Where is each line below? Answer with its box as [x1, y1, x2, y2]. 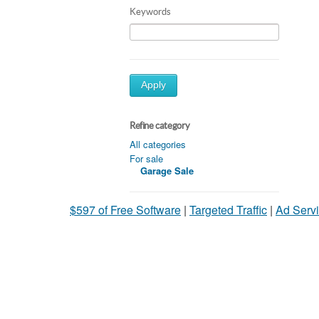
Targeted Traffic [189, 201, 267, 218]
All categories [130, 137, 186, 151]
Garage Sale [140, 163, 194, 177]
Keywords [130, 6, 171, 17]
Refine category [130, 120, 190, 131]
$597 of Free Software [70, 201, 181, 218]
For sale [130, 151, 163, 165]
